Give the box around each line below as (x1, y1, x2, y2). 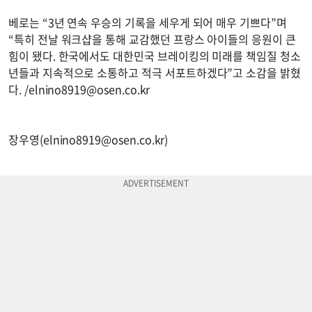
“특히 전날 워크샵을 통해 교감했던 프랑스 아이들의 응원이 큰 (8, 31, 296, 48)
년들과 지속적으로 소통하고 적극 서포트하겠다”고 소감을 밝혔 (8, 64, 301, 81)
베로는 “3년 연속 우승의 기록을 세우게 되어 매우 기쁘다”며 (8, 14, 287, 31)
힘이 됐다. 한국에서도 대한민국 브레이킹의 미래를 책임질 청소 (8, 47, 301, 65)
